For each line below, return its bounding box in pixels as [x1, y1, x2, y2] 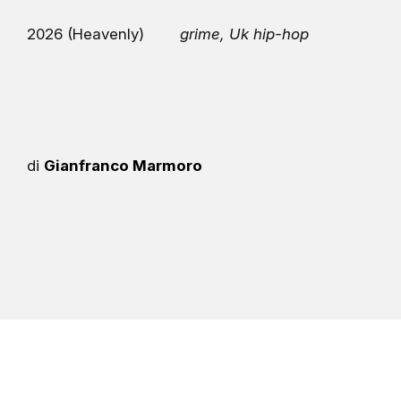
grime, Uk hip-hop [180, 25, 310, 44]
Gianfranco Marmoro [44, 157, 203, 175]
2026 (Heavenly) [27, 25, 145, 44]
